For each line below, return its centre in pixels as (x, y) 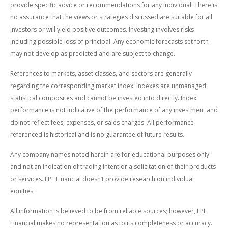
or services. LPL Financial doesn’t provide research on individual (102, 179)
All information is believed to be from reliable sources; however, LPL (108, 211)
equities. (22, 191)
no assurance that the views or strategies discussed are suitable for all (111, 17)
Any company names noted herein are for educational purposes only (110, 154)
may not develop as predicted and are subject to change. (93, 53)
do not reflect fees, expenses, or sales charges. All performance (102, 122)
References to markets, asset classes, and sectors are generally (101, 73)
